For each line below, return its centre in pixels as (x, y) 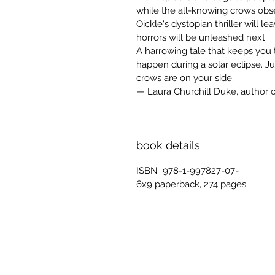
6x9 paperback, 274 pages (191, 184)
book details (168, 145)
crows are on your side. (186, 78)
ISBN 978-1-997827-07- (188, 171)
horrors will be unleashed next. (203, 38)
